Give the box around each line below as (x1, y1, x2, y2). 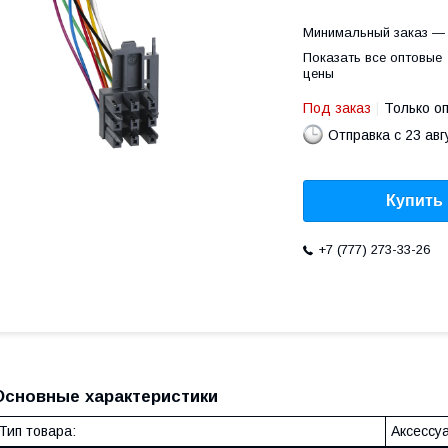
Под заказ (303, 100, 371, 116)
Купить (386, 192, 443, 210)
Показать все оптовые (303, 50, 442, 65)
